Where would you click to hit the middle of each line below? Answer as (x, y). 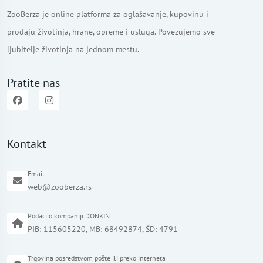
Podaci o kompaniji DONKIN (69, 216)
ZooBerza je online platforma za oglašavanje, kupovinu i (108, 14)
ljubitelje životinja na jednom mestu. (73, 49)
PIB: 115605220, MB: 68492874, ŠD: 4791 (103, 229)
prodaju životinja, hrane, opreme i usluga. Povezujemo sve (111, 32)
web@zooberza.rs (60, 187)
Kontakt (27, 144)
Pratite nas (33, 83)
